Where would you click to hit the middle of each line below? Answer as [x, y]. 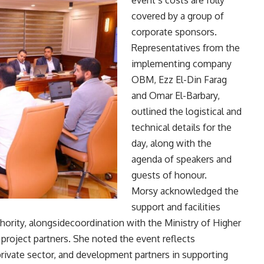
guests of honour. [169, 175]
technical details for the [181, 128]
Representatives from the [186, 48]
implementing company [181, 64]
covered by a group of [178, 16]
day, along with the [171, 143]
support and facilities [176, 207]
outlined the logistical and [187, 112]
